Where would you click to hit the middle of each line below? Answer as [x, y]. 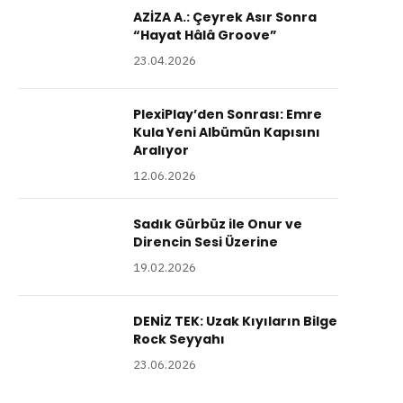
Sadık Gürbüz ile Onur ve [218, 224]
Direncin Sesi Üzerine [206, 242]
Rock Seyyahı [179, 340]
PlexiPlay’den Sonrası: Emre [228, 115]
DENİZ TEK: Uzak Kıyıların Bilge [235, 322]
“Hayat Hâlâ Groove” [205, 36]
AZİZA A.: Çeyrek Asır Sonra [225, 18]
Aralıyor [161, 151]
